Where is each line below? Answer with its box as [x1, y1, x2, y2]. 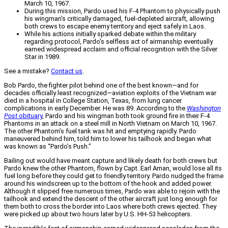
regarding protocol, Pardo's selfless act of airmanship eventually [24, 38, 213, 46]
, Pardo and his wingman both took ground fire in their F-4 [42, 112, 210, 120]
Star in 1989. [24, 53, 61, 61]
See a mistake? [4, 67, 51, 75]
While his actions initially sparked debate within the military [24, 30, 196, 38]
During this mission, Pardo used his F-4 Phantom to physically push [24, 7, 220, 15]
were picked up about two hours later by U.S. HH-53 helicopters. [4, 210, 192, 218]
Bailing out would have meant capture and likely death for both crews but [4, 157, 217, 165]
